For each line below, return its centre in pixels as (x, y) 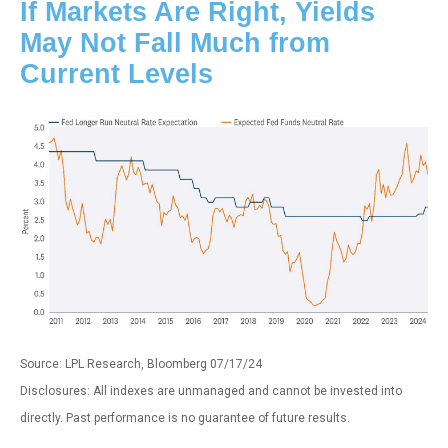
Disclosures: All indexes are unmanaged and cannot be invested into (211, 390)
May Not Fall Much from (175, 43)
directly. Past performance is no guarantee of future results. (185, 417)
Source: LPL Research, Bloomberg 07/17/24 (141, 363)
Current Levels (116, 74)
